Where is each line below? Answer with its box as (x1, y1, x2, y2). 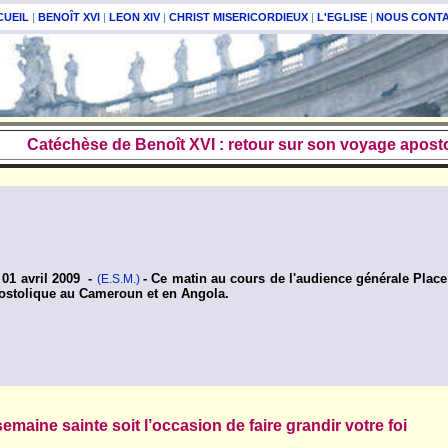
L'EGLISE (317, 11, 367, 23)
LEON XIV (109, 11, 160, 23)
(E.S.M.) (96, 272, 140, 287)
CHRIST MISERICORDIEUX (169, 11, 308, 23)
